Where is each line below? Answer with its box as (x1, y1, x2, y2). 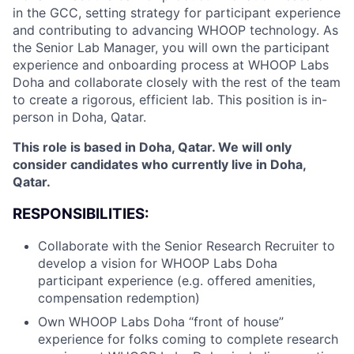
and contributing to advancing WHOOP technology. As (13, 22, 338, 38)
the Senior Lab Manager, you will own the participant (13, 40, 330, 55)
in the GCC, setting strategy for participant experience (13, 5, 341, 21)
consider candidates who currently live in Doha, (13, 156, 306, 172)
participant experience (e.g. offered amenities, (38, 273, 315, 289)
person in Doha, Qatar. (13, 109, 146, 125)
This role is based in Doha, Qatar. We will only (13, 139, 292, 155)
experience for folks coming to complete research (38, 331, 338, 348)
